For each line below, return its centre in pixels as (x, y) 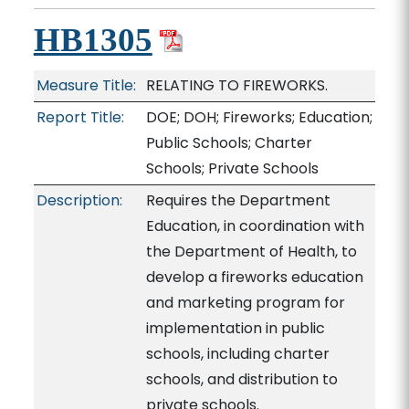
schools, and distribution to (241, 379)
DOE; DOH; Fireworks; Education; (259, 117)
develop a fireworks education (254, 277)
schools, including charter (237, 354)
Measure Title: (86, 85)
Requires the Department (238, 200)
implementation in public (235, 328)
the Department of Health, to (251, 252)
